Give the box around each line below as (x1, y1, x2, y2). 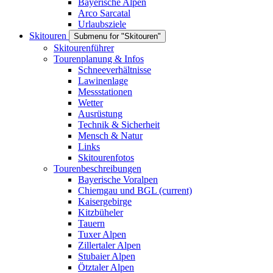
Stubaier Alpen (78, 251, 135, 261)
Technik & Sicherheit (78, 119, 160, 130)
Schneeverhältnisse (78, 65, 151, 75)
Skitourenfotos (78, 152, 134, 163)
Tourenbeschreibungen (54, 163, 141, 174)
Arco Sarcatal (78, 8, 130, 18)
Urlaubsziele (78, 19, 126, 29)
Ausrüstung (78, 108, 122, 119)
